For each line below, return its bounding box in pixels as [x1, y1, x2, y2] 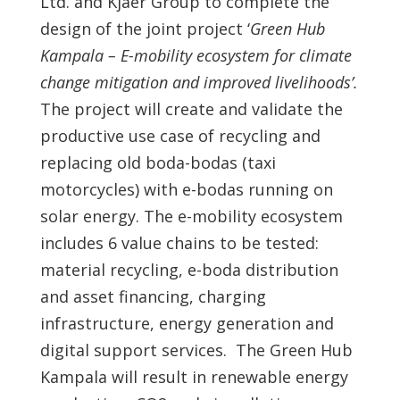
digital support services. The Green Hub [39, 339, 353, 361]
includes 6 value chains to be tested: [39, 232, 319, 254]
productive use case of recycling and [39, 125, 321, 146]
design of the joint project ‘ [39, 18, 250, 39]
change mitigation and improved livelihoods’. [39, 71, 358, 93]
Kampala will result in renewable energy [39, 366, 348, 387]
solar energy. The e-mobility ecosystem [39, 205, 343, 227]
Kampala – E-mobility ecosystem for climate [39, 45, 352, 66]
